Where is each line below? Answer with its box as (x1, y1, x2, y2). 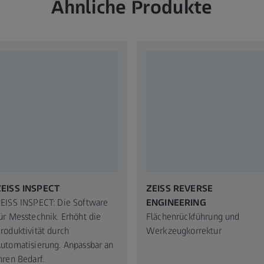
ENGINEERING (146, 196, 206, 208)
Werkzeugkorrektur (146, 225, 222, 236)
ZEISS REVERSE (146, 182, 213, 194)
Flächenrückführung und (146, 210, 240, 222)
